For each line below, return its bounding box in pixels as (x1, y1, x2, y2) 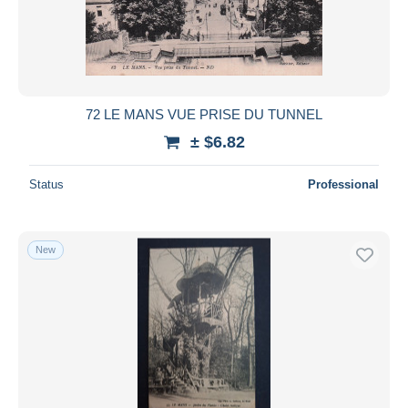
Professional (308, 177, 379, 191)
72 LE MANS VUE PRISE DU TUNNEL (86, 106, 322, 122)
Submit (183, 22, 225, 38)
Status (29, 177, 64, 191)
